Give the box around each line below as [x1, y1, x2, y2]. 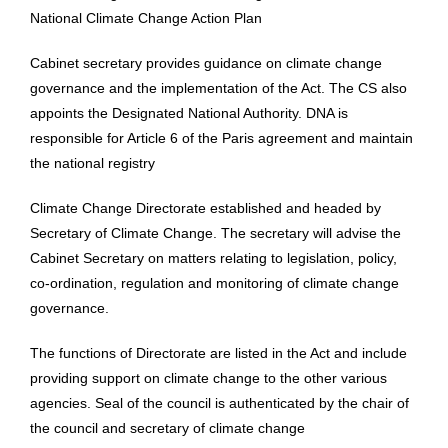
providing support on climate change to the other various [30, 370, 387, 387]
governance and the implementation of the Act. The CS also [30, 80, 407, 97]
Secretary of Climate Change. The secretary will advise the [30, 225, 401, 242]
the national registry [30, 155, 155, 172]
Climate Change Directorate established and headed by [30, 200, 381, 217]
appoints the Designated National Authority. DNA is [30, 105, 348, 122]
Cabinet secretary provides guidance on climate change [30, 55, 382, 72]
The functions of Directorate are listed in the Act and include [30, 345, 407, 362]
